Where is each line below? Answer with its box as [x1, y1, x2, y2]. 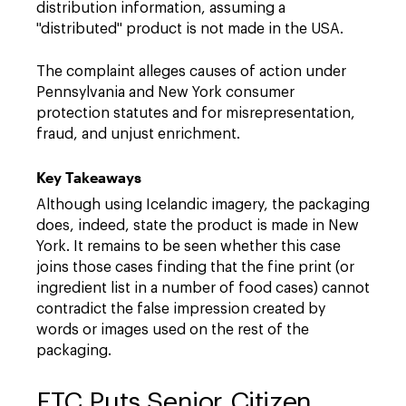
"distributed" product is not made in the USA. [36, 22, 343, 36]
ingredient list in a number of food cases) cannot [36, 281, 370, 295]
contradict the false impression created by [36, 302, 325, 316]
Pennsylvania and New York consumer [36, 85, 295, 100]
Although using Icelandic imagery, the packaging [36, 198, 370, 212]
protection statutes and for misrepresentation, [36, 106, 355, 121]
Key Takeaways [36, 169, 141, 186]
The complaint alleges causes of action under [36, 64, 346, 79]
